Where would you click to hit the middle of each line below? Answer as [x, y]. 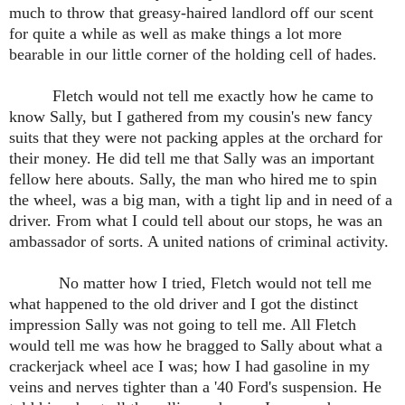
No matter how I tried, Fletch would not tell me [215, 283]
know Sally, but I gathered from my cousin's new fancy [191, 117]
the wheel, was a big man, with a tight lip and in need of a [201, 200]
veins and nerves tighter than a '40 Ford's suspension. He [195, 387]
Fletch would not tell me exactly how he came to [213, 96]
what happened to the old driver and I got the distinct [184, 304]
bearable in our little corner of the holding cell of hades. [193, 55]
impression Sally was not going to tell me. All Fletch [183, 325]
